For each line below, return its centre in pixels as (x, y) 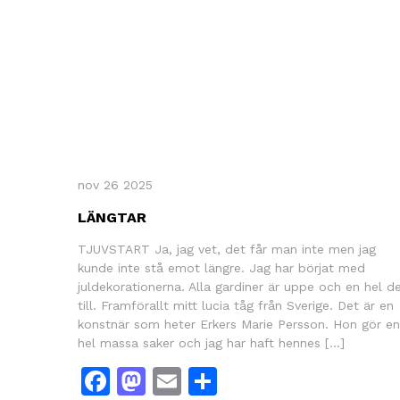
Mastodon (214, 381)
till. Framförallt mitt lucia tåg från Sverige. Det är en (236, 305)
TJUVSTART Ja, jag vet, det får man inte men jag (227, 249)
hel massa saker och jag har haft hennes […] (211, 342)
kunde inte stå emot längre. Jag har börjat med (221, 267)
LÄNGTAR (112, 217)
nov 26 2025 (115, 184)
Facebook (175, 381)
